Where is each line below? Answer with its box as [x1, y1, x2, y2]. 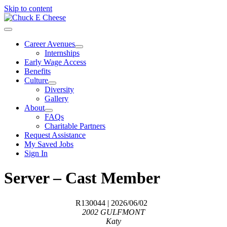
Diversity [45, 85, 74, 94]
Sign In [24, 149, 48, 158]
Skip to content [4, 4, 52, 13]
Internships [45, 49, 80, 57]
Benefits [24, 67, 51, 75]
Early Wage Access [24, 58, 86, 66]
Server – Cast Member [4, 169, 160, 187]
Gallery [45, 94, 68, 103]
